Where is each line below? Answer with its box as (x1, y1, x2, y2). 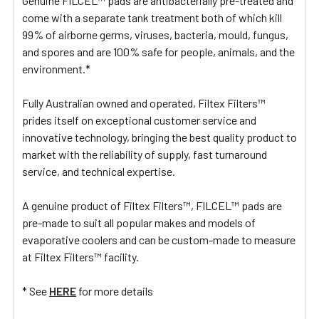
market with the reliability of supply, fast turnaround (22, 147, 267, 161)
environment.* (22, 61, 90, 75)
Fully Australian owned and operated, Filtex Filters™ (22, 95, 266, 110)
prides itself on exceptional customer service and (22, 113, 256, 127)
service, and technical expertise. (22, 164, 175, 178)
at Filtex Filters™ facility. (22, 249, 139, 263)
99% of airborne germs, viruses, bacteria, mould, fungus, (22, 27, 288, 41)
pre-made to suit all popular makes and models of (22, 215, 256, 229)
